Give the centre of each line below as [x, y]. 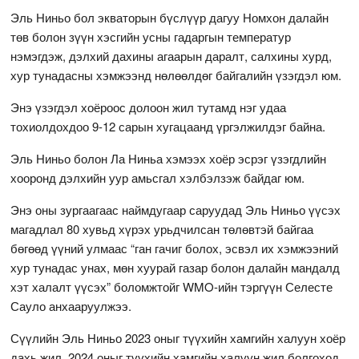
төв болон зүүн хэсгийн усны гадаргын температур [151, 36]
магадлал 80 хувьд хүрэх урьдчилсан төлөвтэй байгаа [162, 228]
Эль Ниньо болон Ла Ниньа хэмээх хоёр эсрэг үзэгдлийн [169, 158]
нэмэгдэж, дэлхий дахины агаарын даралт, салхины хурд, [171, 55]
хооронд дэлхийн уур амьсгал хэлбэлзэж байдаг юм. [158, 177]
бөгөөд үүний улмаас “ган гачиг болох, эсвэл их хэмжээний [175, 248]
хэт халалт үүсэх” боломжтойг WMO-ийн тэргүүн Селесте [172, 286]
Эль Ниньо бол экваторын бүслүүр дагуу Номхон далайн [170, 17]
